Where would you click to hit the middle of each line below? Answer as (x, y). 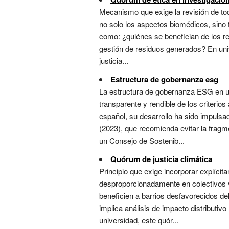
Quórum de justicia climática (161, 159)
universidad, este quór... (139, 220)
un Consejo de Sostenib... (142, 141)
